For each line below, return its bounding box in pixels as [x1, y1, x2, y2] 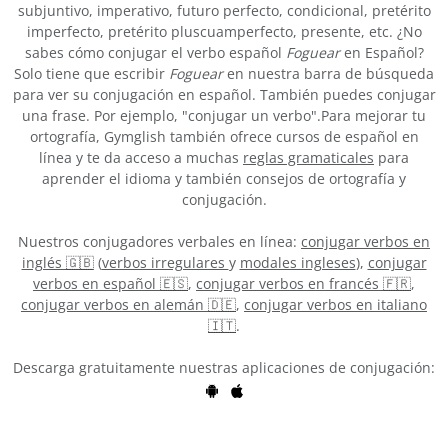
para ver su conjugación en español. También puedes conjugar [12, 85, 436, 105]
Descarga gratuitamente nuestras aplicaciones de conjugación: [13, 358, 435, 378]
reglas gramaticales [243, 148, 374, 168]
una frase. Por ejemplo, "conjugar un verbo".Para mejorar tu [22, 106, 426, 126]
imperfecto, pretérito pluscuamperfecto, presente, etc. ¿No [26, 22, 422, 42]
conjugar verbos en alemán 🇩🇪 [21, 295, 236, 315]
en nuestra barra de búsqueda [223, 64, 434, 84]
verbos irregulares [101, 253, 229, 273]
